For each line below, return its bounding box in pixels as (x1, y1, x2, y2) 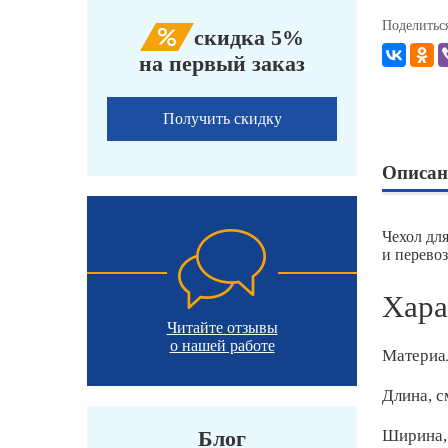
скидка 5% (194, 25, 304, 51)
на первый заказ (139, 51, 305, 77)
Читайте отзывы (166, 319, 278, 337)
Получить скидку (162, 110, 282, 128)
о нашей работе (169, 337, 275, 355)
